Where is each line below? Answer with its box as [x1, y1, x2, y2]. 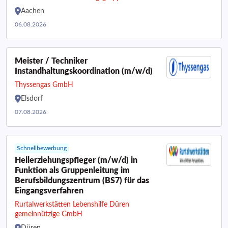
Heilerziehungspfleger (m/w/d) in [15, 156, 137, 164]
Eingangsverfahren [15, 187, 83, 195]
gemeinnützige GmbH [15, 211, 82, 218]
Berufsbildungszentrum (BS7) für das [15, 177, 149, 185]
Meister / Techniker [15, 57, 88, 65]
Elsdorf [21, 95, 43, 102]
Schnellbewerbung [17, 145, 67, 151]
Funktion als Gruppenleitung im [15, 166, 130, 175]
